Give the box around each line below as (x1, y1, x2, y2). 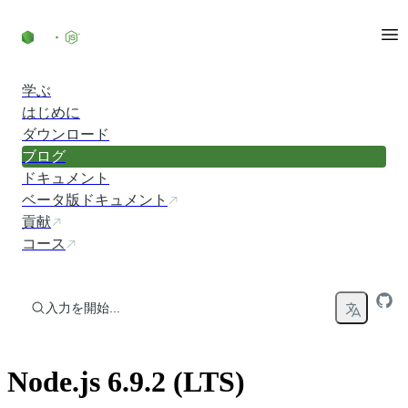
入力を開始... (46, 300, 120, 315)
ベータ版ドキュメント (22, 192, 168, 208)
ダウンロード (22, 127, 109, 142)
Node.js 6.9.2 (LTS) (7, 365, 245, 399)
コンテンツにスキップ (6, 7, 152, 23)
